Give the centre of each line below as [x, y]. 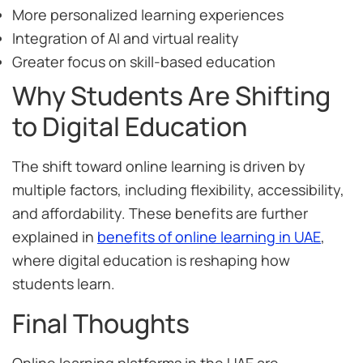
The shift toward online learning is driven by [159, 167]
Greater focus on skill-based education [144, 62]
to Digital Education [130, 127]
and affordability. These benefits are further [160, 214]
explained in [55, 237]
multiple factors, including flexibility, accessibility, [178, 190]
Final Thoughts [101, 323]
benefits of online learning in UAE [209, 237]
